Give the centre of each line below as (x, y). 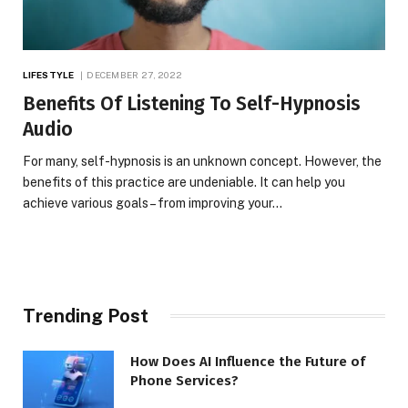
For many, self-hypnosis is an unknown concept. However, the (202, 161)
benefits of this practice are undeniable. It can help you (184, 182)
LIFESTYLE (48, 74)
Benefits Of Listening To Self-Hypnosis (192, 103)
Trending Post (86, 316)
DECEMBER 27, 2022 (135, 74)
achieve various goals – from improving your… (153, 203)
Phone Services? (184, 380)
